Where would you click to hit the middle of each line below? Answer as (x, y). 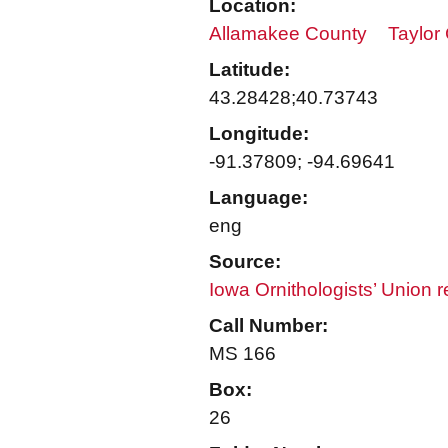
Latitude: (249, 69)
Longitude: (259, 133)
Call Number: (268, 325)
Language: (258, 197)
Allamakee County (288, 33)
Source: (245, 261)
